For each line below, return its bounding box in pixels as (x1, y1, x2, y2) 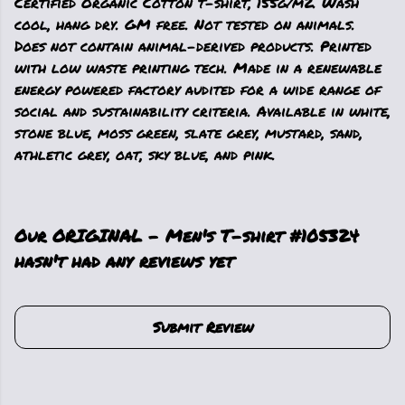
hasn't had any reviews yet (14, 249, 233, 274)
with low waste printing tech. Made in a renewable (14, 57, 381, 79)
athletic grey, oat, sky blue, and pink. (14, 144, 276, 165)
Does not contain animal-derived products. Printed (14, 35, 372, 57)
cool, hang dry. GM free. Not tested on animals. (14, 14, 355, 35)
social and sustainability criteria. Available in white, (14, 100, 391, 122)
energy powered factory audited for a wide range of (14, 79, 381, 100)
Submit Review (152, 316, 253, 338)
